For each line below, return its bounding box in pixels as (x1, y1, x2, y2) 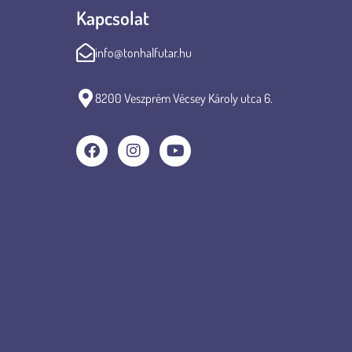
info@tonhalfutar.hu (95, 44, 192, 60)
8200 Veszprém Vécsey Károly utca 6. (95, 90, 273, 107)
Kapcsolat (76, 5, 149, 30)
